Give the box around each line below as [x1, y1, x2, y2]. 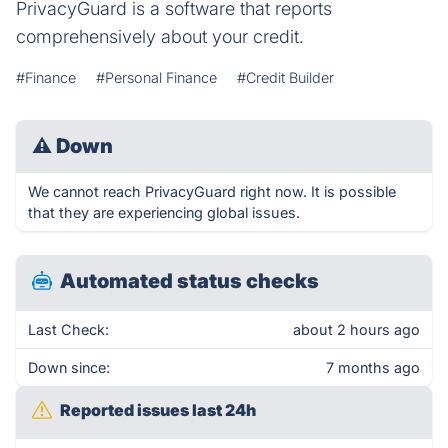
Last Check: [28, 321, 109, 338]
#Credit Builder [237, 69, 334, 86]
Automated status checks [60, 269, 319, 293]
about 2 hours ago [293, 321, 420, 338]
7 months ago [326, 359, 420, 376]
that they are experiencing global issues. [28, 204, 300, 221]
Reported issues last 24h [60, 400, 256, 420]
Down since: [28, 359, 110, 376]
